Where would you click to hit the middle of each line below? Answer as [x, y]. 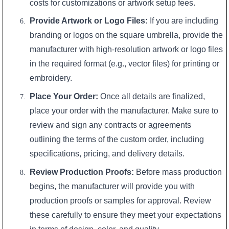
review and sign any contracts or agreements [111, 125]
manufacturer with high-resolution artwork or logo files [127, 50]
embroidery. [51, 78]
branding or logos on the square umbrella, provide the [127, 35]
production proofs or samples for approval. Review [121, 200]
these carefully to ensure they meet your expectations [126, 215]
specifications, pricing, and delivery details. [107, 154]
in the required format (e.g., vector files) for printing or [125, 64]
